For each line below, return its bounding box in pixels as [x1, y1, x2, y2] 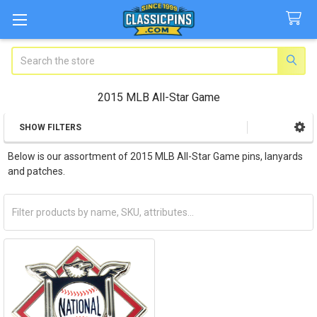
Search [11, 47, 43, 59]
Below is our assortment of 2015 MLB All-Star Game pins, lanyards [7, 150, 303, 162]
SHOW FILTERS [19, 122, 81, 132]
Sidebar [15, 135, 61, 151]
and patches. [7, 165, 65, 177]
